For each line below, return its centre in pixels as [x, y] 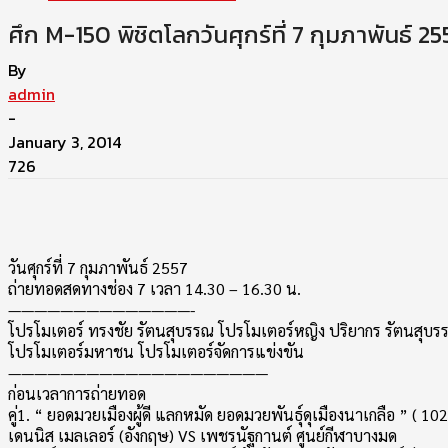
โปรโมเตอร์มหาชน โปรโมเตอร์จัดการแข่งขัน [156, 351]
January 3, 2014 [64, 142]
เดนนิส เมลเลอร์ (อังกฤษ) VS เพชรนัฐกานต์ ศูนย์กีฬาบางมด [202, 435]
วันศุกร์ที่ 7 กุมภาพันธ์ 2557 [98, 267]
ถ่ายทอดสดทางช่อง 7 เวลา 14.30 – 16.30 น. [154, 288]
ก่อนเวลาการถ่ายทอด [77, 393]
